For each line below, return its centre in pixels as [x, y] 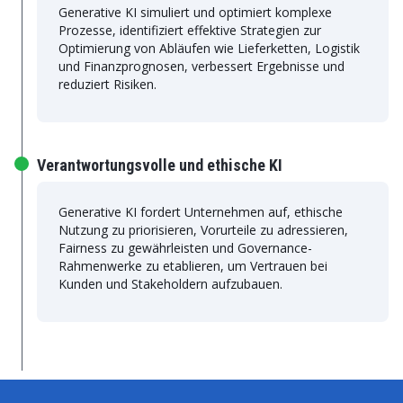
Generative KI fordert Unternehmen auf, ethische [201, 212]
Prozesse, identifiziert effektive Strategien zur [190, 30]
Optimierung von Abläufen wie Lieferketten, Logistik [209, 48]
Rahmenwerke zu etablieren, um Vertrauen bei [193, 266]
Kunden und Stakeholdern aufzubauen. [170, 284]
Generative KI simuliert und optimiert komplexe [195, 12]
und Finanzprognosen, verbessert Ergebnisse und [201, 66]
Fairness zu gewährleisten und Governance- [185, 248]
